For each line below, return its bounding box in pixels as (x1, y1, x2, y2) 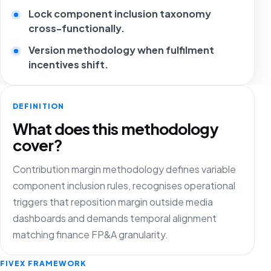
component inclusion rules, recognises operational (13, 179, 235, 192)
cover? (13, 135, 62, 155)
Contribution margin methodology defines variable (13, 163, 236, 176)
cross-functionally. (28, 21, 125, 34)
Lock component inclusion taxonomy (28, 7, 212, 20)
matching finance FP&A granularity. (13, 228, 168, 241)
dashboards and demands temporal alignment (13, 212, 217, 225)
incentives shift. (28, 57, 109, 71)
